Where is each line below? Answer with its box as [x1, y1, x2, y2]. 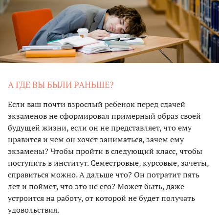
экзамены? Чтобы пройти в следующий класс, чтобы [8, 146, 202, 157]
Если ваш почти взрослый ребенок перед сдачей [8, 99, 185, 110]
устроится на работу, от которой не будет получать [8, 193, 195, 204]
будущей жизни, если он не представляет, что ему [8, 122, 192, 133]
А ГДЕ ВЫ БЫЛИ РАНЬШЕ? [8, 79, 114, 91]
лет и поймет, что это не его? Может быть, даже [8, 181, 184, 192]
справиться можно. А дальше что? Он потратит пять [8, 169, 199, 180]
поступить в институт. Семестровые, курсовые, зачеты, [8, 157, 209, 169]
